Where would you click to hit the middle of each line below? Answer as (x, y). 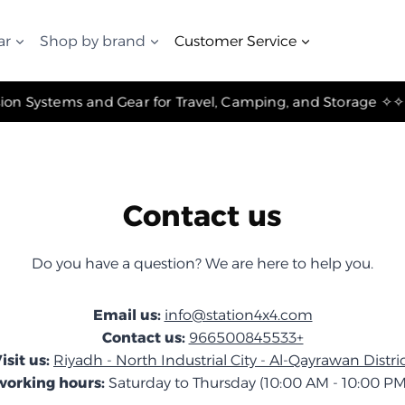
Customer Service (235, 41)
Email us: (128, 315)
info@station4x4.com (238, 315)
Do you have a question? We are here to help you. (202, 264)
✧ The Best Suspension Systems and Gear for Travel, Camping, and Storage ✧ (353, 102)
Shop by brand (93, 41)
